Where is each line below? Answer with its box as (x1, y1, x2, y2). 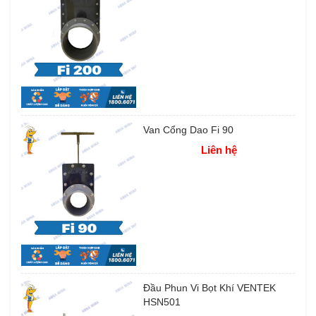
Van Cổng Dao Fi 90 (142, 123, 233, 135)
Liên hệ (200, 143, 237, 156)
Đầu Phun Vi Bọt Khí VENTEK (142, 282, 276, 294)
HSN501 (142, 296, 181, 308)
